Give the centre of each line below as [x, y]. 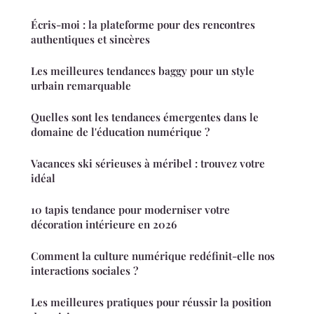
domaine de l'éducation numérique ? [120, 132]
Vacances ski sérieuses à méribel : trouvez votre [148, 164]
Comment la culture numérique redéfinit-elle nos [153, 256]
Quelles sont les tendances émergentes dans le [145, 117]
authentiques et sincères [90, 40]
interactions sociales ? [84, 271]
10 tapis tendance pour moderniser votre [130, 210]
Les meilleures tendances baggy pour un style [143, 71]
